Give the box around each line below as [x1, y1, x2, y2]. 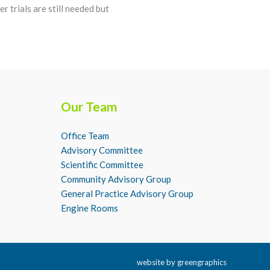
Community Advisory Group [61, 174, 171, 184]
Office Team [61, 130, 109, 141]
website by [137, 257, 177, 267]
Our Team [61, 99, 118, 114]
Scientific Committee [61, 159, 143, 170]
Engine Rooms [61, 202, 118, 213]
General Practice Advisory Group [61, 188, 193, 199]
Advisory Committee [61, 145, 143, 155]
